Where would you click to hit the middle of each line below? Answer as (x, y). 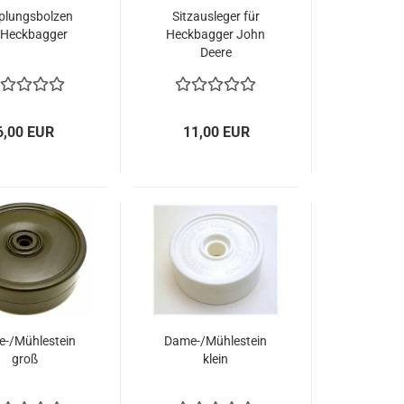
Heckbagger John (216, 34)
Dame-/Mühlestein (216, 341)
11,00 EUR (216, 132)
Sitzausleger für (216, 16)
